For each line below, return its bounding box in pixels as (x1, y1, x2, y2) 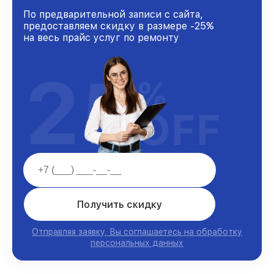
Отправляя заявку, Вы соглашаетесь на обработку (32, 227, 242, 237)
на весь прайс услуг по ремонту (23, 32, 179, 44)
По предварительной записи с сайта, (23, 9, 203, 21)
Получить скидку (77, 198, 162, 210)
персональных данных (91, 238, 183, 248)
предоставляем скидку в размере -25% (23, 20, 214, 32)
